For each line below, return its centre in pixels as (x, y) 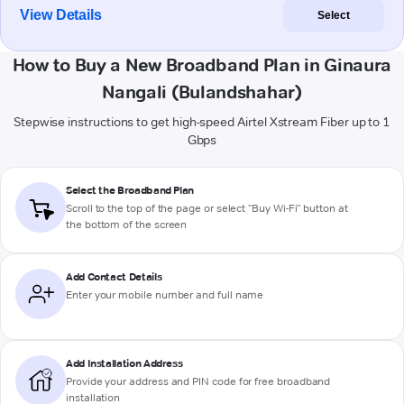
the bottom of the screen (127, 225)
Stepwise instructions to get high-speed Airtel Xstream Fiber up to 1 (202, 122)
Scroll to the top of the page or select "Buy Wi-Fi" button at (207, 208)
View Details (61, 15)
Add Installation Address (124, 363)
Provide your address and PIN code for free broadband (198, 381)
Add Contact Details (114, 277)
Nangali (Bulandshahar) (202, 92)
